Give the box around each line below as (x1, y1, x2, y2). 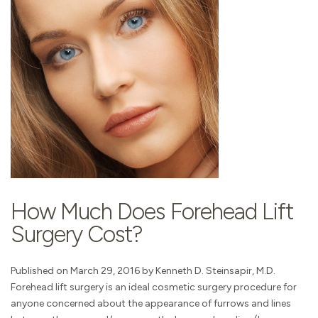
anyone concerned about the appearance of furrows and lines (11, 297, 291, 310)
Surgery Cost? (11, 221, 143, 248)
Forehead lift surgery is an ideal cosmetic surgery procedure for (11, 281, 297, 294)
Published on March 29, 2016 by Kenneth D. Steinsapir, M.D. (11, 265, 275, 278)
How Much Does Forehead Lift (11, 198, 294, 226)
